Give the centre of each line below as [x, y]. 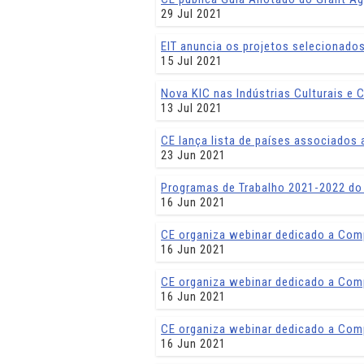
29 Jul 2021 [192, 14]
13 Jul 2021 [192, 108]
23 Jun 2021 [193, 155]
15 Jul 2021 [192, 61]
